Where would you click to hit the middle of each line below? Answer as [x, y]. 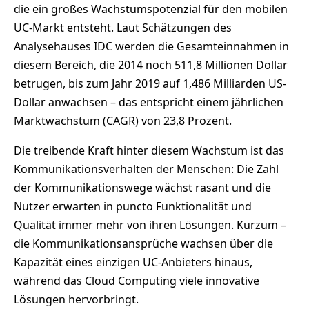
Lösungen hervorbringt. [76, 300]
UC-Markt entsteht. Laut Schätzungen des [123, 28]
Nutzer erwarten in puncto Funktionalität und [133, 207]
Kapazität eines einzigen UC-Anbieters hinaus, [133, 262]
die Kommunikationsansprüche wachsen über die [143, 244]
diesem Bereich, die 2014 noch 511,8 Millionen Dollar [151, 65]
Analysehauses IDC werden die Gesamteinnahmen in [151, 47]
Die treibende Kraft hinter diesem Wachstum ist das [149, 151]
